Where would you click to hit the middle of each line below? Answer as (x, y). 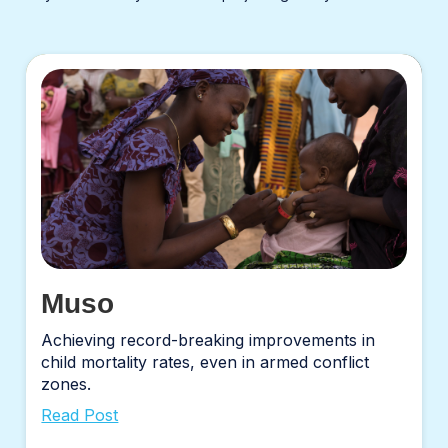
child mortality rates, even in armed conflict (205, 362)
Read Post (80, 415)
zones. (66, 384)
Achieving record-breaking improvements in (208, 340)
